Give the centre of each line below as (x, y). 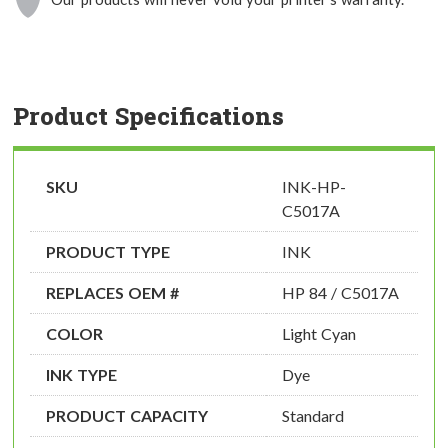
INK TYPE (81, 375)
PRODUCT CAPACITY (127, 416)
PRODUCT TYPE (108, 252)
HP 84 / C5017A (340, 293)
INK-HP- (314, 187)
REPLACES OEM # (112, 293)
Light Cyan (319, 334)
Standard (313, 416)
